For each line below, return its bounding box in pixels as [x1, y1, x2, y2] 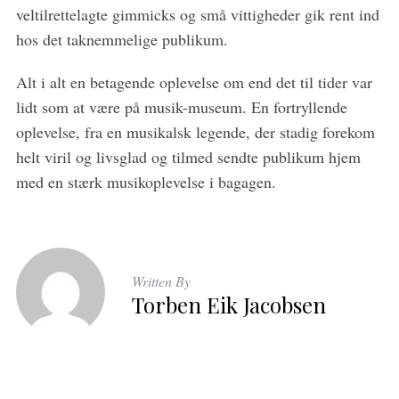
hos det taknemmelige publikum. [15, 28, 228, 50]
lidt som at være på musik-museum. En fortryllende [15, 96, 347, 118]
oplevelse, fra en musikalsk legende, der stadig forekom [15, 121, 375, 142]
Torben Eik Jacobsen [131, 290, 326, 319]
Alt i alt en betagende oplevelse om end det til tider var [15, 71, 372, 93]
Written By [131, 272, 191, 290]
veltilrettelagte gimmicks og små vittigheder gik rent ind [15, 4, 379, 25]
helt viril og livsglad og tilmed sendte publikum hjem [15, 146, 361, 167]
